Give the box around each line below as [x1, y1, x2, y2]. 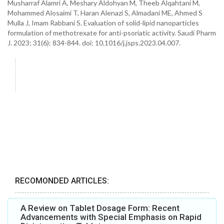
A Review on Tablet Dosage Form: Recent [20, 203, 179, 213]
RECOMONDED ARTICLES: [15, 176, 109, 186]
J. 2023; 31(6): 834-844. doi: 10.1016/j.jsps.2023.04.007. [7, 38, 182, 47]
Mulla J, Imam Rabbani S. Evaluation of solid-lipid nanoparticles [7, 18, 199, 27]
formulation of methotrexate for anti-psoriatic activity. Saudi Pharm [7, 28, 216, 37]
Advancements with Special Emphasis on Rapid [20, 212, 201, 222]
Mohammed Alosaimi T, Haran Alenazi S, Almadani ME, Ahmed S [7, 8, 202, 17]
